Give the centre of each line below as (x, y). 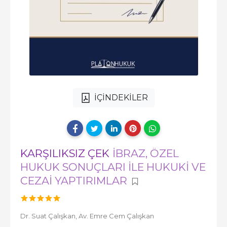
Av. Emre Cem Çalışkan (116, 216)
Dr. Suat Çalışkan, (49, 216)
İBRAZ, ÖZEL (146, 153)
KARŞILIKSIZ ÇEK (66, 153)
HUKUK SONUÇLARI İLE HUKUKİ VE (113, 167)
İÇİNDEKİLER (121, 98)
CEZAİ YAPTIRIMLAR (74, 181)
